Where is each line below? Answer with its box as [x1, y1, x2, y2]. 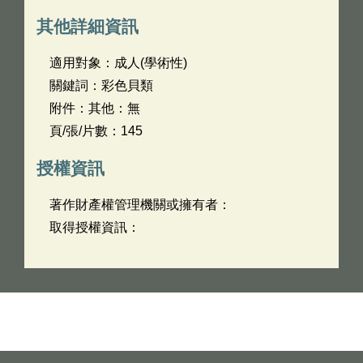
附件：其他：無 [49, 101, 140, 115]
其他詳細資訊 [36, 17, 139, 36]
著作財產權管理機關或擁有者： [49, 198, 231, 211]
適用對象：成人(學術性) [49, 56, 187, 70]
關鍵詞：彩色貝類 [49, 79, 153, 92]
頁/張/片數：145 [49, 124, 143, 138]
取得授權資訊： [49, 220, 140, 234]
